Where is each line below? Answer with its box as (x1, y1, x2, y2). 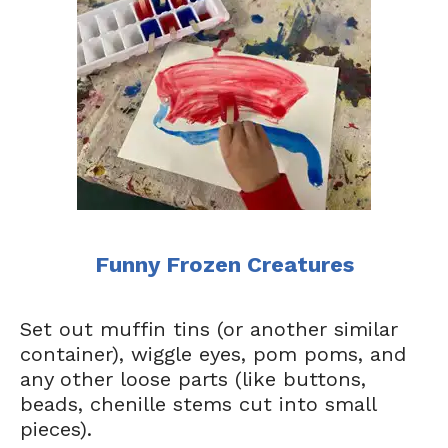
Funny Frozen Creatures (94, 252, 354, 277)
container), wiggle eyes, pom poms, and (20, 342, 407, 366)
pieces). (20, 417, 92, 441)
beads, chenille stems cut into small (20, 392, 376, 416)
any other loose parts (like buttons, (20, 367, 366, 391)
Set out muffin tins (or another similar (20, 317, 398, 341)
